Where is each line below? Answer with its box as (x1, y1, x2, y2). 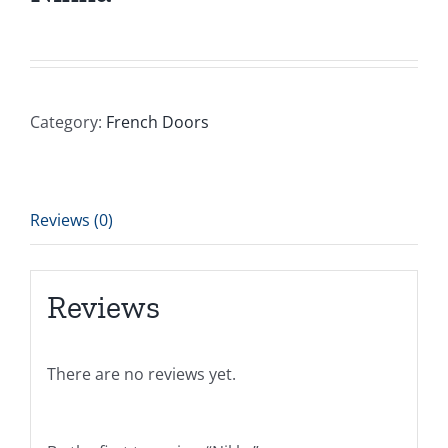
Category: (30, 111, 106, 134)
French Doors (106, 111, 209, 134)
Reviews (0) (30, 209, 113, 232)
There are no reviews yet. (46, 362, 236, 385)
